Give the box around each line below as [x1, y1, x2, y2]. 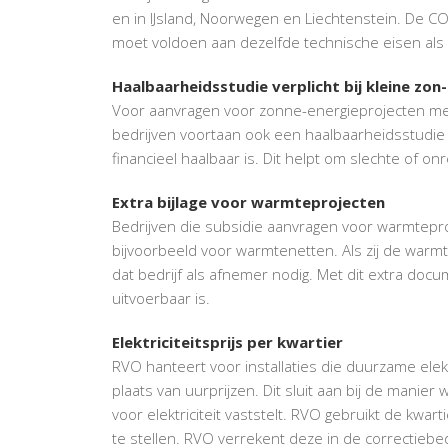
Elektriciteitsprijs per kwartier [112, 331, 343, 352]
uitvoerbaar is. [112, 287, 210, 308]
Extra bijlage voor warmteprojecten [112, 191, 385, 212]
